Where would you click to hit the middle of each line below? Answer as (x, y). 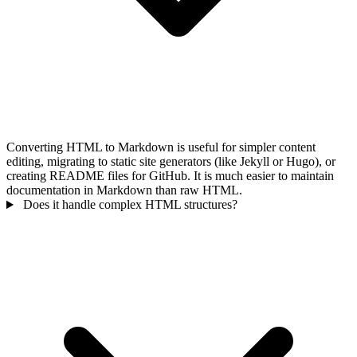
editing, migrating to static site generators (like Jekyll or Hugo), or (171, 162)
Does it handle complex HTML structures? (130, 205)
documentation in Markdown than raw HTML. (124, 190)
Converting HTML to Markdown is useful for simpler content (161, 147)
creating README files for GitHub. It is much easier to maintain (170, 176)
